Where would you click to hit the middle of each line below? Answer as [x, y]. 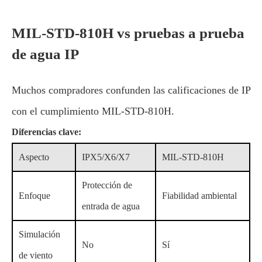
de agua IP [45, 54]
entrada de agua [111, 206]
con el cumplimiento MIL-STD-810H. [93, 111]
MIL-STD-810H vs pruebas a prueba [128, 33]
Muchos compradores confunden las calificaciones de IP [131, 90]
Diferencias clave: [46, 132]
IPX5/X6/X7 [106, 157]
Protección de [107, 185]
